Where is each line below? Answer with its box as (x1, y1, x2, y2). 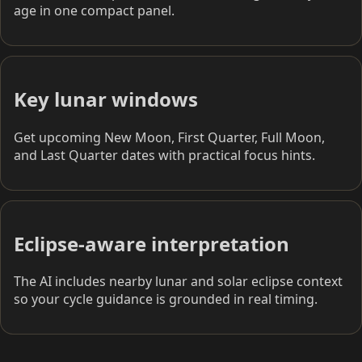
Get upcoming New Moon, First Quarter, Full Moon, (14, 128, 325, 146)
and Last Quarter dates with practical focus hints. (14, 145, 315, 164)
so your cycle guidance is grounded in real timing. (14, 290, 318, 309)
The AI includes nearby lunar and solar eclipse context (14, 272, 343, 291)
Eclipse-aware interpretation (14, 229, 289, 257)
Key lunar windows (14, 85, 198, 112)
